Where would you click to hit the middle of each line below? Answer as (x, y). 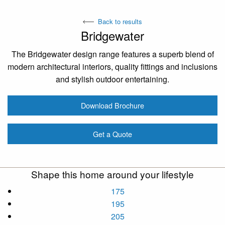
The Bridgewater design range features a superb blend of (113, 54)
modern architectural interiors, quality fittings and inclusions (113, 66)
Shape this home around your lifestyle (113, 174)
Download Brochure (113, 105)
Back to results (120, 21)
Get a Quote (113, 134)
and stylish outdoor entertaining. (113, 79)
